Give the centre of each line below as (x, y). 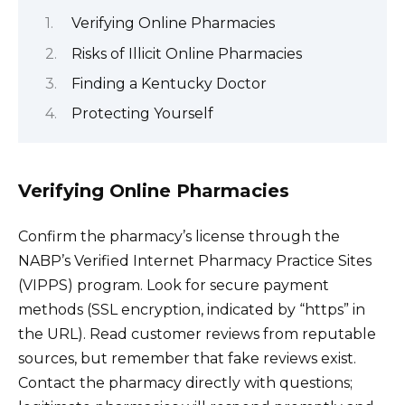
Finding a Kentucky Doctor (169, 83)
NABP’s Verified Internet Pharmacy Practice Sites (195, 260)
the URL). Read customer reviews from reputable (197, 334)
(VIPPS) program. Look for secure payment (174, 285)
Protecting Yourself (142, 114)
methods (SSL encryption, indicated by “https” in (192, 309)
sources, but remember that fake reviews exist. (187, 358)
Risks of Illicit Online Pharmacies (187, 53)
